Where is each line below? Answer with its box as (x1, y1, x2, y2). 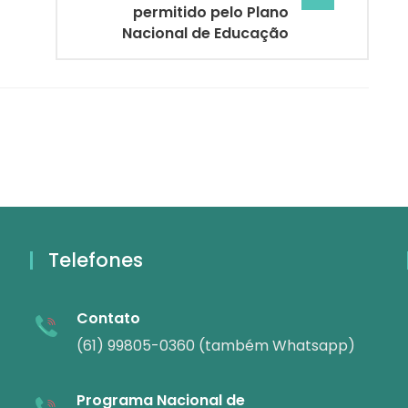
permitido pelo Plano (133, 2, 289, 24)
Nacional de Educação (122, 23, 289, 45)
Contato (76, 308, 140, 330)
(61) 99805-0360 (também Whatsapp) (76, 335, 355, 357)
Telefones (48, 247, 143, 274)
